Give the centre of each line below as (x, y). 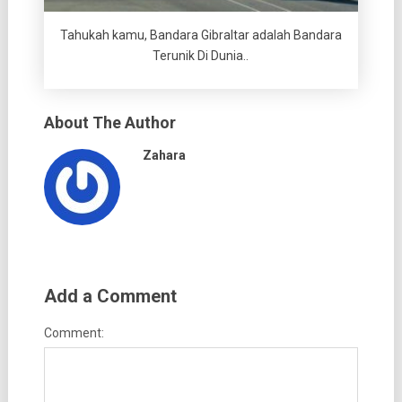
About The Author (109, 122)
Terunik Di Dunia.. (201, 55)
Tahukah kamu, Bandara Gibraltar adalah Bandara (201, 35)
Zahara (164, 155)
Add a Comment (110, 296)
